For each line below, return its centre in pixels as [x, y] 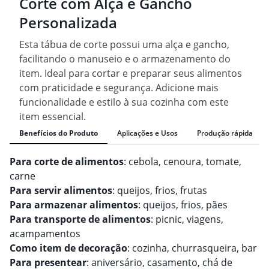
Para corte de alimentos [67, 161]
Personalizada [68, 22]
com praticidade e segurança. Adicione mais [119, 87]
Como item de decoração [68, 248]
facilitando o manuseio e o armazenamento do [125, 59]
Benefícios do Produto [59, 133]
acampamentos [45, 233]
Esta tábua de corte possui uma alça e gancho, [124, 44]
